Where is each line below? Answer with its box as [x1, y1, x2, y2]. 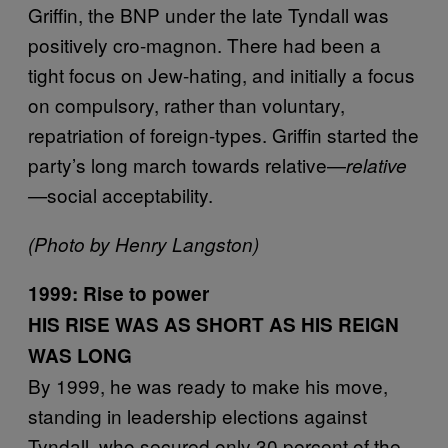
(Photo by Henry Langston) [28, 231, 259, 257]
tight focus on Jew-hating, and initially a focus [28, 61, 415, 88]
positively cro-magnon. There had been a [28, 31, 381, 58]
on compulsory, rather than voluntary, [28, 91, 345, 118]
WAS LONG [28, 342, 132, 369]
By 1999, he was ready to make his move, [28, 372, 388, 399]
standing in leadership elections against [28, 402, 367, 429]
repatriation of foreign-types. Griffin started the [28, 121, 419, 148]
